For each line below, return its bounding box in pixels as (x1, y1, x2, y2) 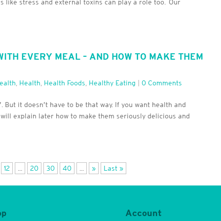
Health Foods (44, 79, 86, 87)
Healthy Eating (89, 79, 136, 87)
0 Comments (142, 79, 183, 87)
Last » (104, 164, 124, 173)
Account (125, 208, 162, 219)
